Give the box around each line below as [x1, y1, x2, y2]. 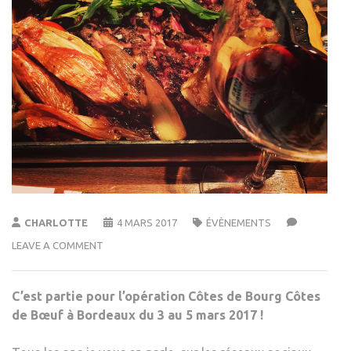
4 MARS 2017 [116, 216, 177, 228]
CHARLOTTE [24, 216, 89, 228]
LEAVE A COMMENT [12, 239, 103, 251]
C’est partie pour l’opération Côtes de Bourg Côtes [12, 288, 320, 303]
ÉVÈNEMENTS [205, 216, 271, 228]
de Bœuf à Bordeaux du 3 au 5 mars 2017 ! [12, 307, 263, 322]
